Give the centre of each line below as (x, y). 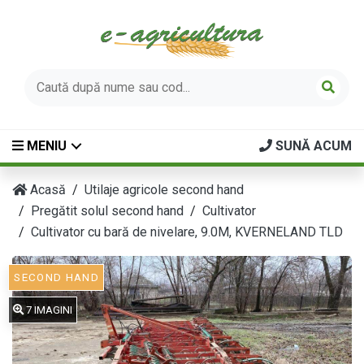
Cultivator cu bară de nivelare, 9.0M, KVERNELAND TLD (187, 232)
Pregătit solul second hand (107, 210)
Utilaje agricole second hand (164, 189)
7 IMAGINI (48, 310)
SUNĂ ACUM (312, 145)
